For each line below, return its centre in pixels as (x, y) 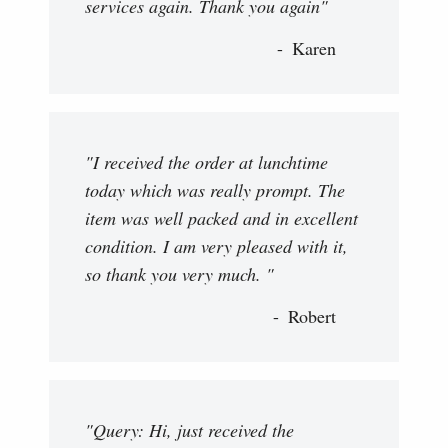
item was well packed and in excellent (221, 218)
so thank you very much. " (179, 274)
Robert (312, 316)
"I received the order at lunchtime (206, 162)
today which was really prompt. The (215, 190)
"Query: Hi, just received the (189, 430)
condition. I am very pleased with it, (216, 246)
